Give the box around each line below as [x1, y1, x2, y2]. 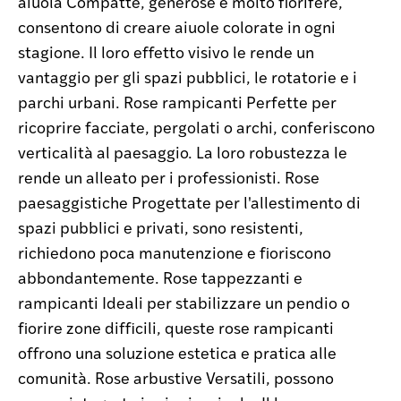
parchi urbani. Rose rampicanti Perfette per [18, 90, 337, 113]
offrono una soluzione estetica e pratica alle [18, 341, 337, 363]
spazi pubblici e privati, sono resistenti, [18, 216, 303, 238]
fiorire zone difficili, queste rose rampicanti [18, 316, 334, 338]
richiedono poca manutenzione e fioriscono [18, 241, 331, 263]
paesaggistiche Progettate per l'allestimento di [18, 191, 361, 213]
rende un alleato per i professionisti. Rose [18, 166, 320, 188]
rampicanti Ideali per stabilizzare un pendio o [18, 291, 350, 313]
